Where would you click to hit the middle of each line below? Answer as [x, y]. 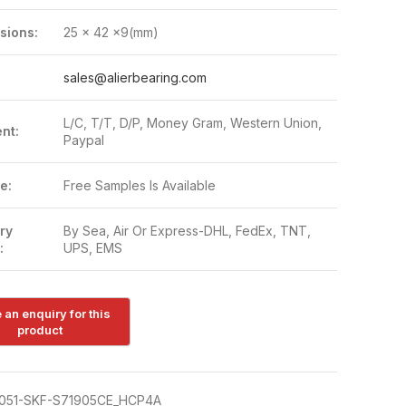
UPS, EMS [92, 248]
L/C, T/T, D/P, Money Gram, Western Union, [192, 123]
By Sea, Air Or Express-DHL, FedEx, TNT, [187, 231]
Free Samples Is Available [139, 185]
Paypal [83, 140]
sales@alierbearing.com [135, 77]
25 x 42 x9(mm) [111, 32]
